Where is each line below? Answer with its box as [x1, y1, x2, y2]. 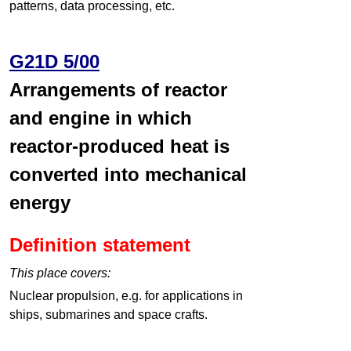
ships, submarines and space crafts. [9, 308, 208, 322]
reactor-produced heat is [9, 136, 230, 157]
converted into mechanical [9, 164, 247, 186]
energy [9, 192, 71, 214]
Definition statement [9, 234, 190, 256]
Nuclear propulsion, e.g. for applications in [9, 289, 243, 303]
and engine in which [9, 107, 192, 129]
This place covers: [9, 266, 110, 280]
